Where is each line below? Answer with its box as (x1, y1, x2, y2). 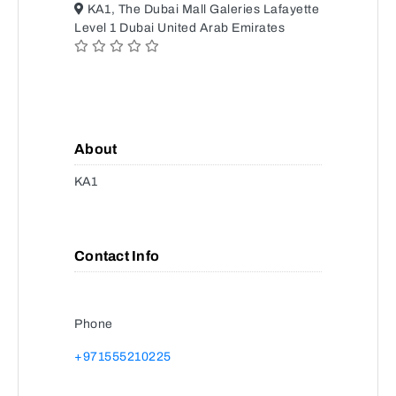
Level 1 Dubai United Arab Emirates (74, 21, 285, 34)
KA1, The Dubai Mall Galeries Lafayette (84, 3, 319, 16)
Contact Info (74, 248, 159, 263)
